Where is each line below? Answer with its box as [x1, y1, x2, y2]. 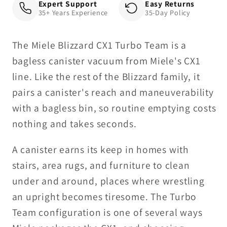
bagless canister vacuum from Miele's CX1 [12, 54, 201, 68]
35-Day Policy [144, 7, 191, 17]
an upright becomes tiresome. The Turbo [12, 190, 197, 203]
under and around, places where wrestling [12, 174, 205, 187]
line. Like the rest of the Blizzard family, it [12, 70, 200, 84]
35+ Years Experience [38, 7, 108, 17]
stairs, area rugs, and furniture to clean [12, 158, 190, 172]
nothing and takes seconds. [12, 117, 137, 131]
